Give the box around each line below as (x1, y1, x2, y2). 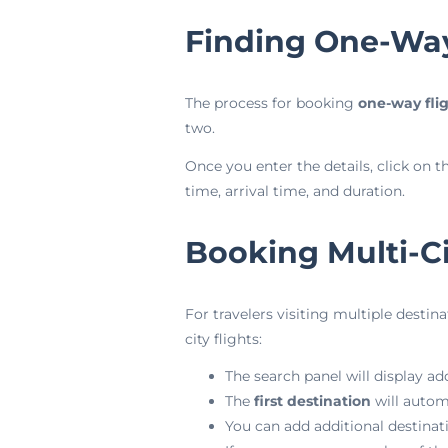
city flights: (184, 329, 262, 348)
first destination (253, 392, 371, 410)
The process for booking (184, 94, 358, 112)
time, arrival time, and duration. (184, 181, 405, 200)
